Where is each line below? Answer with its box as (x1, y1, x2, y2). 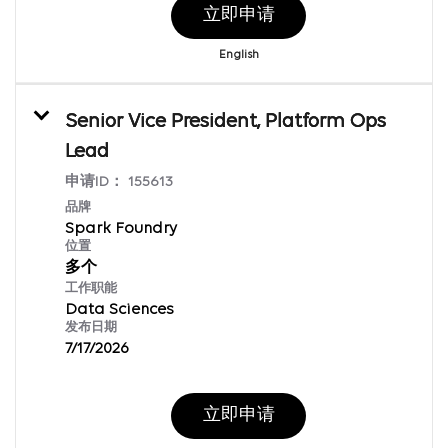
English (218, 48, 259, 61)
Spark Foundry (65, 220, 177, 237)
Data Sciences (65, 301, 174, 318)
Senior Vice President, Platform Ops (65, 111, 386, 132)
